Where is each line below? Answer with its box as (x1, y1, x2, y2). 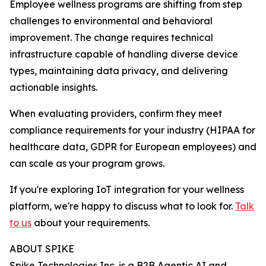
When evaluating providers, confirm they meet (9, 107, 222, 119)
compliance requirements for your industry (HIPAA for (9, 124, 255, 136)
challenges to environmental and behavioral (9, 15, 213, 27)
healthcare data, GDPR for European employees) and (9, 141, 256, 153)
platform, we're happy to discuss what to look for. (9, 200, 235, 212)
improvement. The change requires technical (9, 31, 213, 43)
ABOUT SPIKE (9, 243, 74, 255)
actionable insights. (9, 81, 97, 93)
